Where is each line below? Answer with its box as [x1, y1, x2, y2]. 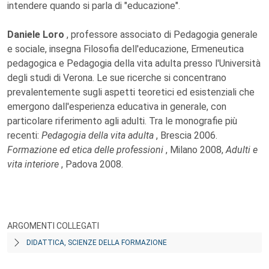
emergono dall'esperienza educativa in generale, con [7, 101, 226, 112]
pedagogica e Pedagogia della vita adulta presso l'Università [7, 58, 261, 69]
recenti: [7, 130, 41, 141]
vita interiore [7, 159, 61, 170]
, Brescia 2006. [156, 130, 217, 141]
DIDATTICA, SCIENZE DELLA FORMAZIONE [26, 238, 167, 247]
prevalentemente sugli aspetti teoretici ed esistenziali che [7, 86, 255, 98]
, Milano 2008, [166, 144, 226, 156]
